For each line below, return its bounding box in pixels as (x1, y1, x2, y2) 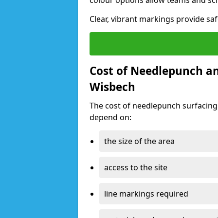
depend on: (90, 112, 131, 123)
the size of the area (104, 136, 175, 146)
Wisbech (90, 79, 135, 94)
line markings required (104, 188, 188, 199)
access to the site (104, 162, 167, 173)
